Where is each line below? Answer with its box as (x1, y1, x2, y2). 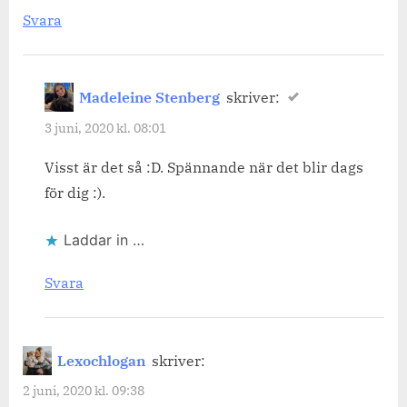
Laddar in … (64, 231, 144, 250)
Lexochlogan (57, 351, 146, 370)
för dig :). (45, 184, 105, 203)
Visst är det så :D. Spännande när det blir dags (45, 158, 363, 177)
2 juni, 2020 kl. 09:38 (23, 382, 144, 399)
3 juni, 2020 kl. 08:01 (45, 119, 166, 136)
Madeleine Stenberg (79, 88, 221, 107)
